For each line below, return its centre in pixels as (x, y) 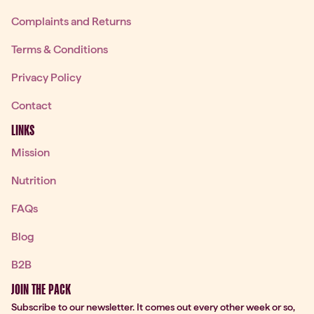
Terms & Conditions (60, 49)
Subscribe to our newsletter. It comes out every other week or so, (153, 307)
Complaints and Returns (71, 21)
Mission (30, 152)
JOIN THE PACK (41, 289)
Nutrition (34, 180)
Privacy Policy (46, 77)
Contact (32, 105)
